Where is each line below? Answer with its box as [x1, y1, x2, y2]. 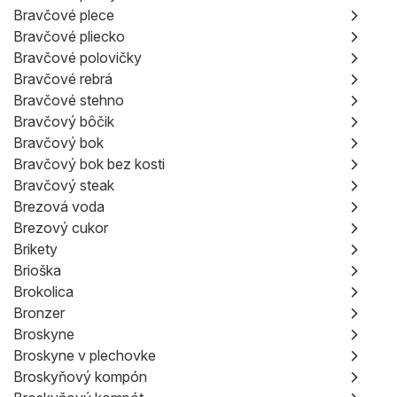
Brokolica [13, 283, 74, 300]
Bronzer [13, 304, 65, 322]
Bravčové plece [13, 6, 114, 24]
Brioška [13, 261, 61, 279]
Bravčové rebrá [13, 70, 113, 88]
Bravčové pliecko [13, 27, 125, 45]
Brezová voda [13, 198, 105, 215]
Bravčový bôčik [13, 113, 114, 130]
